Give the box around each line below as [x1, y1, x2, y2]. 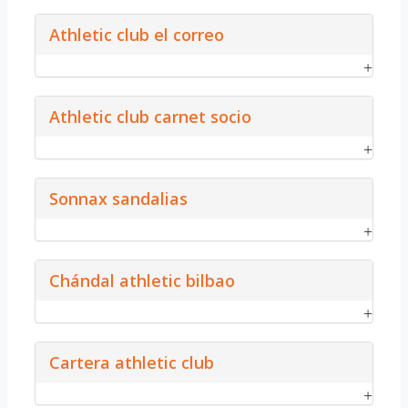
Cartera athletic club [49, 351, 214, 373]
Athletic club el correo [49, 23, 224, 46]
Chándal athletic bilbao [49, 269, 235, 291]
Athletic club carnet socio [49, 105, 251, 127]
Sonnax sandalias [49, 187, 188, 209]
